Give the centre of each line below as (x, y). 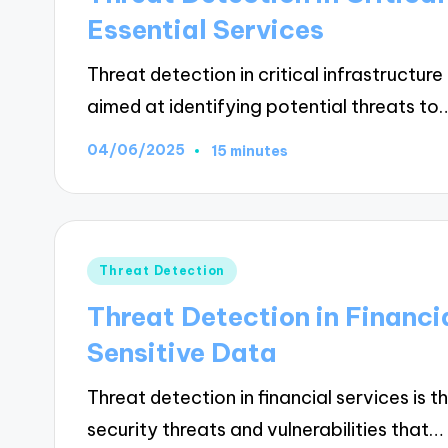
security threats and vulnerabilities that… (265, 429)
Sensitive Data (182, 352)
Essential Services (206, 29)
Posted (117, 267)
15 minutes (250, 150)
